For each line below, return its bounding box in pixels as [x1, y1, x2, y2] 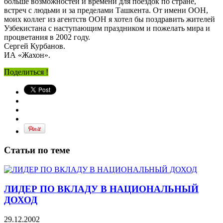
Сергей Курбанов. [4, 41, 65, 50]
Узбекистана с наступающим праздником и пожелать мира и [4, 23, 210, 32]
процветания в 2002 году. [4, 32, 90, 41]
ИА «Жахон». [4, 50, 50, 59]
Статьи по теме [4, 145, 70, 156]
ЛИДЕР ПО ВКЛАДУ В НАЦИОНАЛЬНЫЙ [4, 183, 199, 194]
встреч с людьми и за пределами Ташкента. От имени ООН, [4, 5, 208, 14]
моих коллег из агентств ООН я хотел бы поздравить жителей [4, 14, 215, 23]
